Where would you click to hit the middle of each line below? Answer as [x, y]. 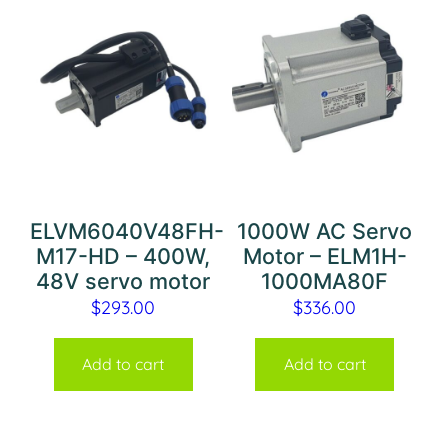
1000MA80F [325, 281]
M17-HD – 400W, [123, 256]
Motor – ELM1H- [324, 256]
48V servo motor [123, 281]
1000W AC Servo [325, 231]
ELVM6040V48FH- [127, 231]
